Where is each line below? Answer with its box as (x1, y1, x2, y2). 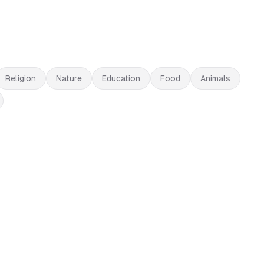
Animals (200, 73, 230, 83)
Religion (5, 73, 36, 83)
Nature (55, 73, 82, 83)
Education (101, 73, 140, 83)
